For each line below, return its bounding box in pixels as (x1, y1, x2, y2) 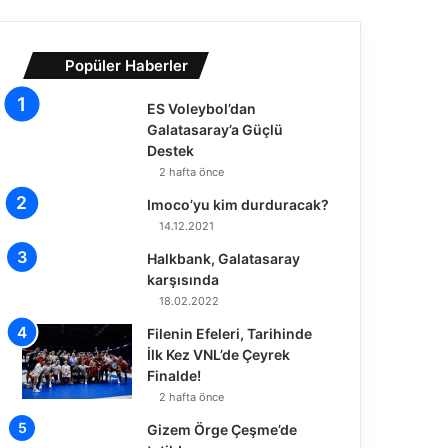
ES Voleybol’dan (147, 99, 257, 117)
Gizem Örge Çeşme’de (147, 420, 298, 438)
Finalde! (147, 366, 202, 384)
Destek (147, 141, 195, 159)
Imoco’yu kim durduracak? (147, 195, 330, 213)
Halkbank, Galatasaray (147, 249, 301, 267)
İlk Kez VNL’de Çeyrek (147, 345, 291, 363)
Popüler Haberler (65, 55, 189, 75)
